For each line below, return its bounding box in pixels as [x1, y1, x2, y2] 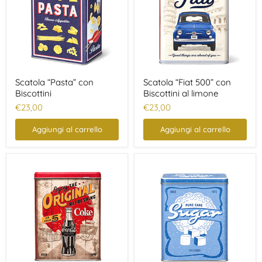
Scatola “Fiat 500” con [143, 76, 231, 88]
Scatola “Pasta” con [15, 76, 94, 88]
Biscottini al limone [143, 87, 218, 99]
